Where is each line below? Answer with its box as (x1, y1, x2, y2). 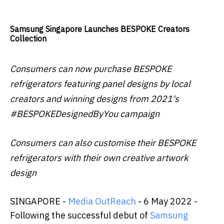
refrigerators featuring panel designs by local (10, 78, 190, 90)
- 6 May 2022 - (136, 195, 197, 207)
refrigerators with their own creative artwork (10, 152, 188, 164)
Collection (10, 33, 46, 44)
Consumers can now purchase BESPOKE (10, 63, 171, 75)
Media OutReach (68, 195, 136, 207)
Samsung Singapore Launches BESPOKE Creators (10, 24, 189, 34)
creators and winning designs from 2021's (10, 93, 179, 105)
